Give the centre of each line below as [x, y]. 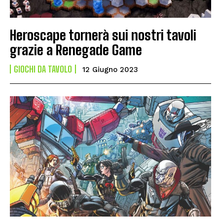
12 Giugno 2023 [110, 69]
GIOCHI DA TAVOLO [43, 69]
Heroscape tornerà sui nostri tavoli [103, 35]
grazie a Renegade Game [76, 50]
